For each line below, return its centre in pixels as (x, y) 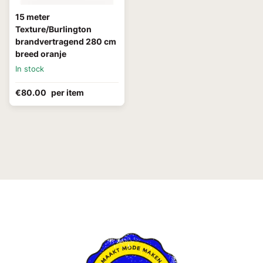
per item (68, 93)
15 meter (33, 17)
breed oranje (41, 54)
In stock (30, 69)
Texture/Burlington (53, 29)
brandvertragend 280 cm (66, 42)
